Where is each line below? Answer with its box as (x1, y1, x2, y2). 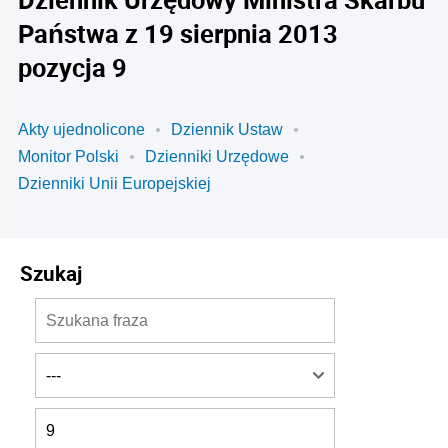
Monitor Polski (18, 148, 119, 165)
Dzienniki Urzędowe (145, 148, 289, 165)
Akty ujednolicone (18, 121, 145, 138)
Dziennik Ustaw (171, 121, 283, 138)
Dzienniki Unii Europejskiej (18, 175, 211, 192)
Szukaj (20, 259, 82, 287)
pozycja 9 (18, 50, 127, 84)
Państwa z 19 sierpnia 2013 (18, 16, 338, 50)
